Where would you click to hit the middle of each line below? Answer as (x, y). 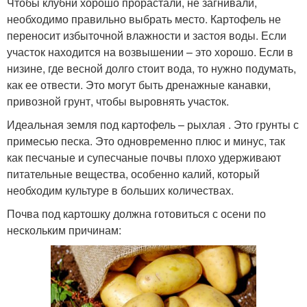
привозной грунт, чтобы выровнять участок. (118, 101)
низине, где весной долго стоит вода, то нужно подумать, (151, 68)
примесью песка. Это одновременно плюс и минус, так (146, 140)
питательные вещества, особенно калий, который (133, 173)
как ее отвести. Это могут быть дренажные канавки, (139, 84)
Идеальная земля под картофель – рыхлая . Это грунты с (153, 124)
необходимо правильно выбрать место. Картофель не (144, 19)
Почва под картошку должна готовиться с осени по (136, 213)
